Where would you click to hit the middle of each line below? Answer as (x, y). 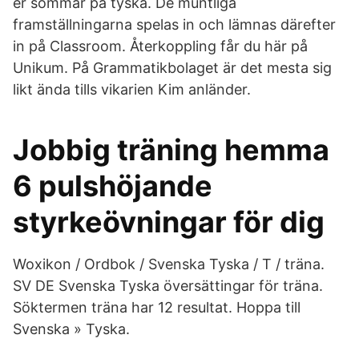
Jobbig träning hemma (171, 150)
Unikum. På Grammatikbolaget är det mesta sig (172, 68)
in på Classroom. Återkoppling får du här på (160, 46)
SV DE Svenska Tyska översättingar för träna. (168, 286)
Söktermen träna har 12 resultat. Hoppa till (157, 307)
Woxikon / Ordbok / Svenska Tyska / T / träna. (169, 264)
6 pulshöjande (113, 186)
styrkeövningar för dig (169, 222)
